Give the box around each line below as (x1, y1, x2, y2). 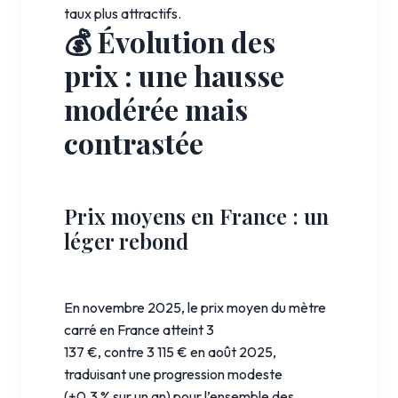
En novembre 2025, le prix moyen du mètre (64, 298, 326, 316)
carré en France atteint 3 (64, 320, 214, 338)
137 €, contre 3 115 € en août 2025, (64, 342, 276, 361)
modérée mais (64, 89, 248, 128)
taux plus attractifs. (64, 4, 181, 22)
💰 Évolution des (64, 21, 275, 60)
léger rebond (64, 226, 188, 255)
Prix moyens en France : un (64, 201, 329, 230)
